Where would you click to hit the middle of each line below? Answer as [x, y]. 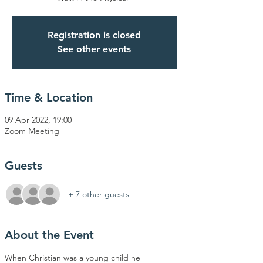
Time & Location [49, 97]
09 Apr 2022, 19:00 [38, 120]
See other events [94, 49]
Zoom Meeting [32, 131]
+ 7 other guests [99, 194]
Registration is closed [94, 35]
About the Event [49, 235]
